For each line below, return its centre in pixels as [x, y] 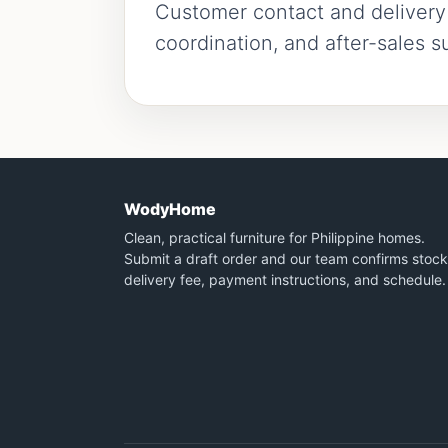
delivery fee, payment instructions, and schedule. [285, 279]
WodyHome [170, 209]
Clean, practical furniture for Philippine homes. [274, 237]
